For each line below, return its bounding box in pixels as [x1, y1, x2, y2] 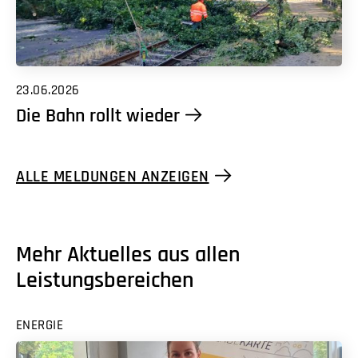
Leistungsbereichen [16, 265, 193, 295]
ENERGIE [15, 316, 64, 334]
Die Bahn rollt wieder [15, 103, 180, 128]
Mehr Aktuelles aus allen [16, 240, 240, 269]
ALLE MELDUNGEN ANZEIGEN [16, 165, 209, 187]
